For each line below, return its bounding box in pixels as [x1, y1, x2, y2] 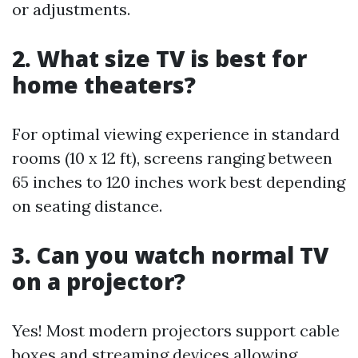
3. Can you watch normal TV [12, 240, 328, 270]
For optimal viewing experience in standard [12, 124, 340, 144]
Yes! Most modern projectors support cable [12, 320, 340, 340]
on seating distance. [12, 196, 162, 216]
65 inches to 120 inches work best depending [12, 172, 345, 192]
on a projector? [12, 266, 185, 296]
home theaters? [12, 70, 196, 100]
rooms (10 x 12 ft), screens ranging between [12, 148, 332, 168]
